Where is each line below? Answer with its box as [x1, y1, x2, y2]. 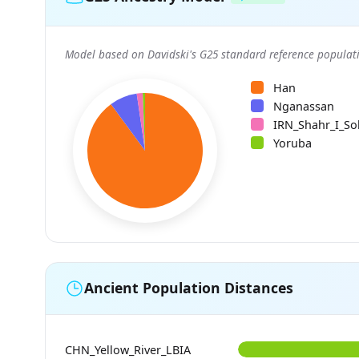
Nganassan [273, 98, 334, 114]
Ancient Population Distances [84, 278, 293, 298]
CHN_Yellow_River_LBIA [65, 341, 191, 357]
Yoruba [273, 135, 312, 151]
